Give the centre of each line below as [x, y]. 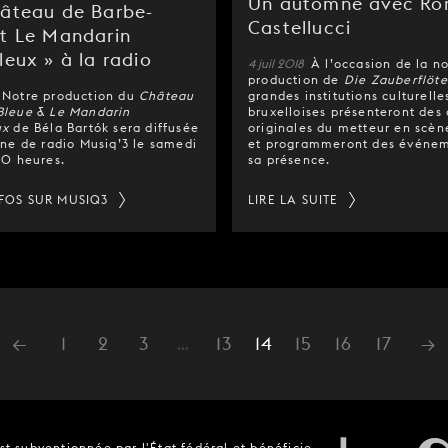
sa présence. [289, 159]
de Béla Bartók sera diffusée [104, 127]
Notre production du [70, 95]
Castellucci [300, 27]
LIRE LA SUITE [293, 199]
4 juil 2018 [277, 63]
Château [167, 95]
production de [296, 79]
